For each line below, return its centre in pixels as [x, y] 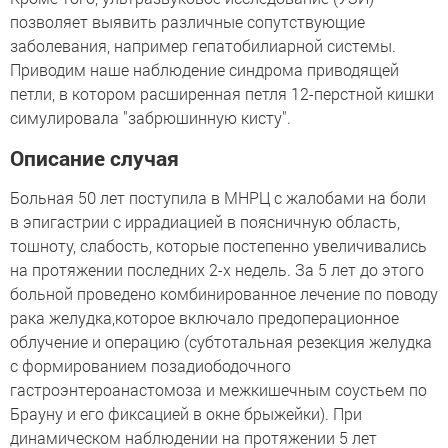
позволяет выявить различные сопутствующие [187, 21]
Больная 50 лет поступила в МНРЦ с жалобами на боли [218, 197]
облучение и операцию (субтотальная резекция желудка [221, 341]
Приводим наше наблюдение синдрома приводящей [204, 69]
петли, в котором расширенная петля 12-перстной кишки [222, 93]
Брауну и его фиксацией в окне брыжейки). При [186, 413]
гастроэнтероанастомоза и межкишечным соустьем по [218, 389]
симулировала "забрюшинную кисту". [150, 117]
